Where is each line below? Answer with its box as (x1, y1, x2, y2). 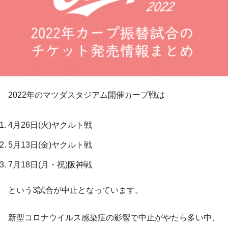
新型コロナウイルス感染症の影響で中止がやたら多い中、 (8, 213, 220, 222)
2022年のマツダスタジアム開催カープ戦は (8, 91, 165, 100)
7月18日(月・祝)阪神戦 (8, 160, 92, 169)
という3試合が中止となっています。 (8, 186, 143, 195)
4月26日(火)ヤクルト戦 (8, 121, 92, 130)
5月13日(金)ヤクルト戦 (8, 140, 92, 150)
